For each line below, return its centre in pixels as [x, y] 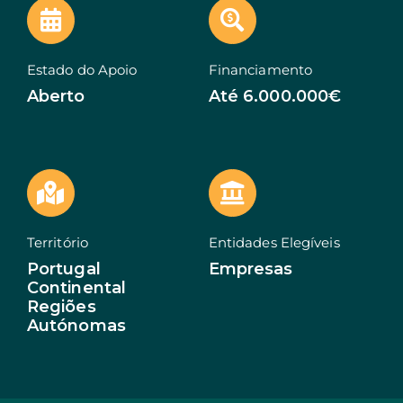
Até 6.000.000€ [275, 96]
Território [57, 242]
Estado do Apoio [82, 69]
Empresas [251, 269]
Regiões [61, 306]
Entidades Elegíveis [274, 242]
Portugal [63, 269]
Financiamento [260, 69]
